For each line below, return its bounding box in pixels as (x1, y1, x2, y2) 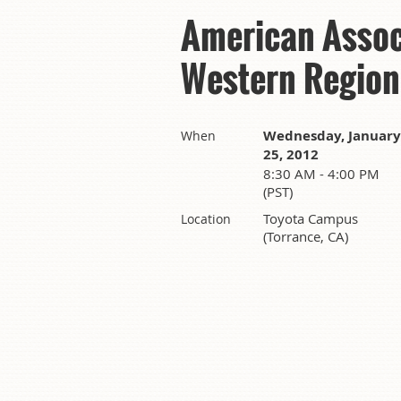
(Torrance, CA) (263, 226, 348, 245)
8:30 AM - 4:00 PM (263, 164, 380, 183)
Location (181, 209, 231, 227)
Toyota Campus (263, 209, 358, 227)
